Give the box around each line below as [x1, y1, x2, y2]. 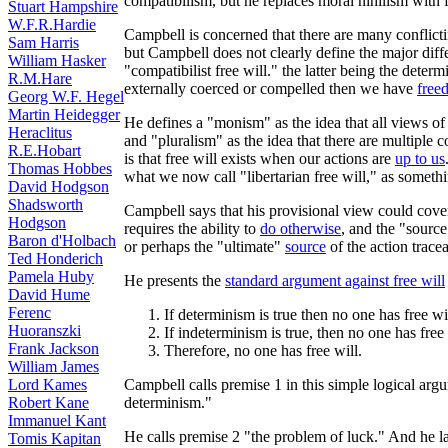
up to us [395, 149, 445, 167]
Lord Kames [8, 376, 87, 393]
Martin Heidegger [8, 106, 120, 123]
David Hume [8, 286, 90, 303]
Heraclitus [8, 124, 72, 141]
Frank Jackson [8, 340, 99, 357]
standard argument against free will [225, 271, 445, 289]
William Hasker [8, 52, 106, 69]
